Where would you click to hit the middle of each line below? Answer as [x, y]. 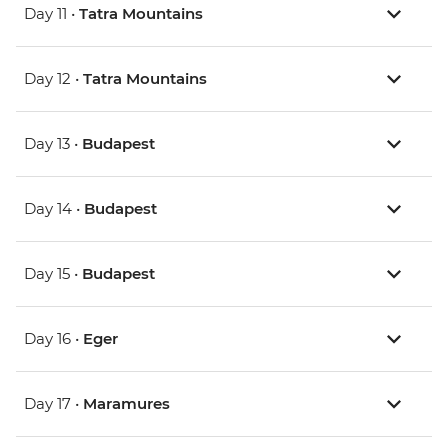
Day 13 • [53, 144]
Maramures [126, 404]
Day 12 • [53, 79]
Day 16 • [53, 339]
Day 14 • [54, 209]
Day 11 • [51, 14]
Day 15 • [53, 274]
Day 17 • [53, 404]
